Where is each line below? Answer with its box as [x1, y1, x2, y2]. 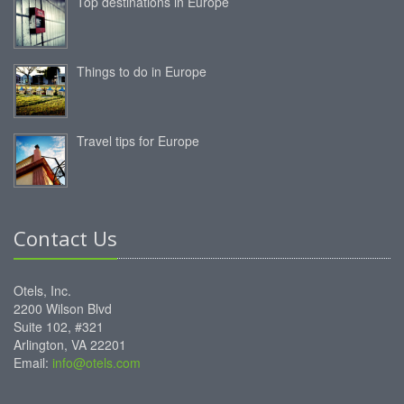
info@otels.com [52, 353, 141, 372]
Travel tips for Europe [77, 131, 199, 150]
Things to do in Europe [77, 61, 207, 80]
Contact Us [14, 224, 117, 252]
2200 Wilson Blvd [14, 298, 112, 317]
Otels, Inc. [14, 280, 71, 299]
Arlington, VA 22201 [14, 335, 126, 353]
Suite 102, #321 [14, 317, 104, 335]
